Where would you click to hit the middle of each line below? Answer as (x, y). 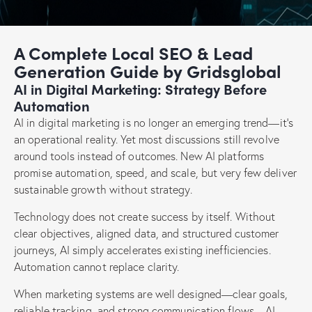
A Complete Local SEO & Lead (133, 53)
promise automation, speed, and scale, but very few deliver (155, 172)
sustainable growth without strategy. (103, 189)
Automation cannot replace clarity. (97, 266)
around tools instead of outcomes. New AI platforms (139, 155)
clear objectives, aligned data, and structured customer (147, 233)
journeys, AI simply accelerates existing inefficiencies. (142, 249)
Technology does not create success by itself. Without (145, 216)
